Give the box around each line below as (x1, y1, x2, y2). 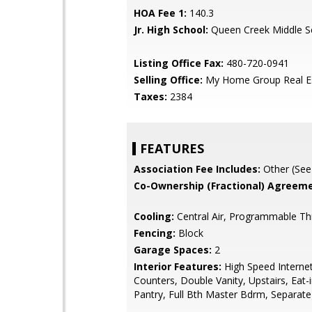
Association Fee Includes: (134, 162, 260, 175)
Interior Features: (134, 260, 221, 273)
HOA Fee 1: (134, 6, 187, 19)
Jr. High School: (134, 23, 208, 36)
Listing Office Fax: (134, 56, 224, 70)
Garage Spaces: (134, 243, 212, 256)
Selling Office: (134, 73, 203, 86)
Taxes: (134, 90, 167, 103)
